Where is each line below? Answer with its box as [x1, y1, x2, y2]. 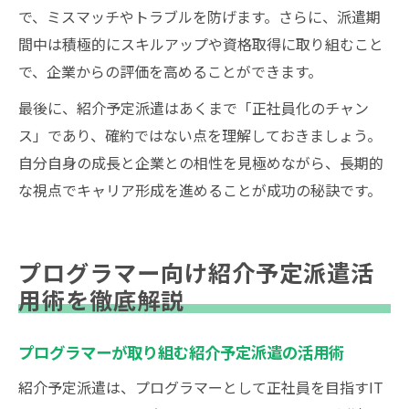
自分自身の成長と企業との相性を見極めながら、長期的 [18, 152, 383, 173]
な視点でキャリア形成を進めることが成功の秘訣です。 [18, 179, 382, 201]
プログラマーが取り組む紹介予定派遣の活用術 [18, 341, 344, 363]
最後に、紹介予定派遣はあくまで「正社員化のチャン [18, 97, 369, 119]
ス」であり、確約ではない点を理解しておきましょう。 [18, 124, 382, 146]
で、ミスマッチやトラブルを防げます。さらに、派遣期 [18, 5, 381, 27]
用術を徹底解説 [18, 283, 184, 316]
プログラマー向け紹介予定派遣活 [18, 256, 374, 288]
